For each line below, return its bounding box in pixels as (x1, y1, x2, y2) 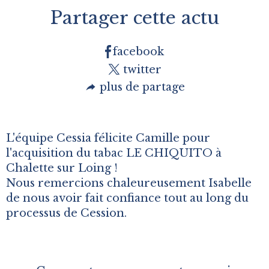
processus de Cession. (6, 207, 127, 220)
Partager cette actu (50, 7, 219, 29)
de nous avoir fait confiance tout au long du (6, 192, 249, 205)
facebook (113, 45, 165, 59)
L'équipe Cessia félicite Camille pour (6, 131, 210, 145)
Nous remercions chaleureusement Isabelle (6, 177, 252, 190)
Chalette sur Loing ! (6, 162, 118, 175)
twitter (122, 62, 162, 76)
